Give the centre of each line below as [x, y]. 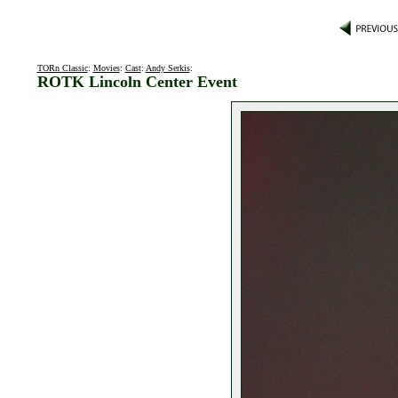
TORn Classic [62, 68]
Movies [106, 68]
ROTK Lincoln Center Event [137, 82]
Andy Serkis [167, 68]
